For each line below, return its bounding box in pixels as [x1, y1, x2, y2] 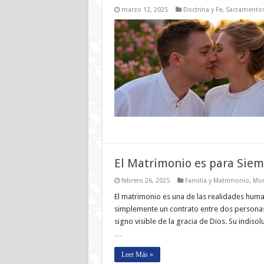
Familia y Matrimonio [184, 177, 249, 184]
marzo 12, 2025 [121, 6, 168, 14]
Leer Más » [121, 250, 153, 259]
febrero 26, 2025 [121, 177, 170, 184]
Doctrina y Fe [183, 6, 222, 14]
